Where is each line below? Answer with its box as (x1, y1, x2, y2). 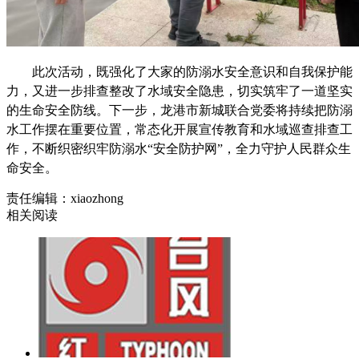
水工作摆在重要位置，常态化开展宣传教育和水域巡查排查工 (6, 122, 353, 136)
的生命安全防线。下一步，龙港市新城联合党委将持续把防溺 (6, 103, 353, 117)
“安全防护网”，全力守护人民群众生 (147, 141, 351, 155)
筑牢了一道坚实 (263, 83, 353, 98)
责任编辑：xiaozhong (6, 191, 123, 205)
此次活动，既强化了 (32, 64, 147, 79)
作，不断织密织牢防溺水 (6, 141, 147, 155)
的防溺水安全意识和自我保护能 (173, 64, 353, 79)
